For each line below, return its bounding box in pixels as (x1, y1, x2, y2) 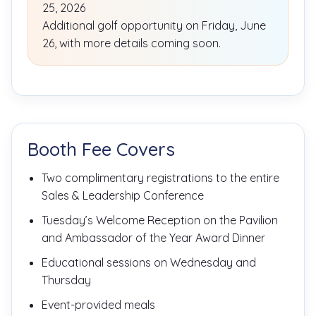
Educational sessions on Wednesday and (42, 255, 256, 270)
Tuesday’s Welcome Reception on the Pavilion (42, 213, 278, 228)
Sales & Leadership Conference (42, 188, 204, 203)
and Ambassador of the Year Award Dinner (42, 231, 265, 245)
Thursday (42, 273, 91, 288)
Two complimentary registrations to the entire (42, 171, 279, 186)
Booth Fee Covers (28, 138, 175, 162)
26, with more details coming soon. (42, 36, 221, 51)
